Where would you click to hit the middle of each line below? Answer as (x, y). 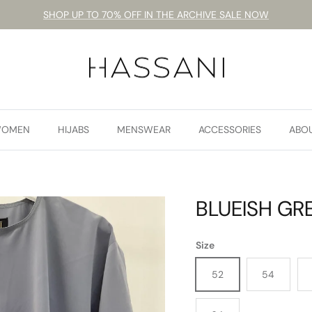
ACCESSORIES (230, 130)
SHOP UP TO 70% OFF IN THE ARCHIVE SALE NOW (156, 14)
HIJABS (73, 130)
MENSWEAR (144, 130)
